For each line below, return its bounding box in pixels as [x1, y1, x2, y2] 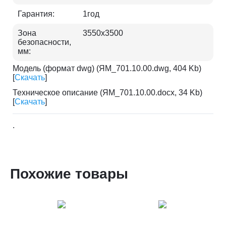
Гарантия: [18, 10, 54, 18]
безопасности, [18, 38, 71, 46]
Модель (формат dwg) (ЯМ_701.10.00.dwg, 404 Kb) [13, 64, 201, 73]
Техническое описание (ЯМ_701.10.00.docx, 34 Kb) [13, 88, 202, 97]
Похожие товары [10, 166, 128, 182]
